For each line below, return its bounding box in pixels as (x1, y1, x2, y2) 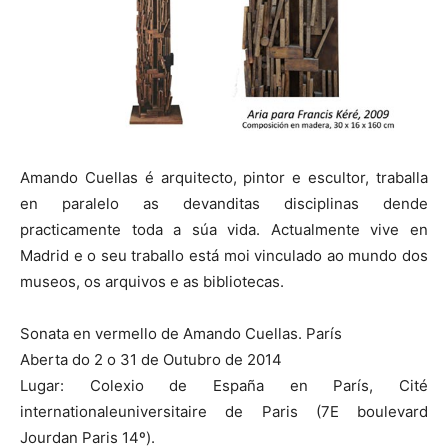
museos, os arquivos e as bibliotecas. (20, 272, 284, 292)
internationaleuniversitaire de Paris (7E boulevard (20, 402, 428, 422)
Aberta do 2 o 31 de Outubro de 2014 (20, 350, 282, 370)
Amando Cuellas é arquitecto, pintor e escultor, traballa (20, 168, 428, 188)
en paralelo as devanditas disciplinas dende (20, 194, 428, 214)
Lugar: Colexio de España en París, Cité (20, 376, 428, 396)
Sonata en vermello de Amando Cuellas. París (20, 324, 342, 344)
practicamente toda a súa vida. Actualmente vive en (20, 220, 428, 240)
